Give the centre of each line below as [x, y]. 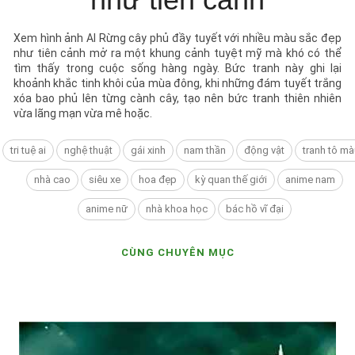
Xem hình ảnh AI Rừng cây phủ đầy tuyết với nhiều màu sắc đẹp [177, 38]
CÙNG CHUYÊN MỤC [177, 252]
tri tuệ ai [28, 150]
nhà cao [52, 179]
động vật [264, 150]
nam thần [204, 150]
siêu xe [105, 179]
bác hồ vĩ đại [255, 208]
